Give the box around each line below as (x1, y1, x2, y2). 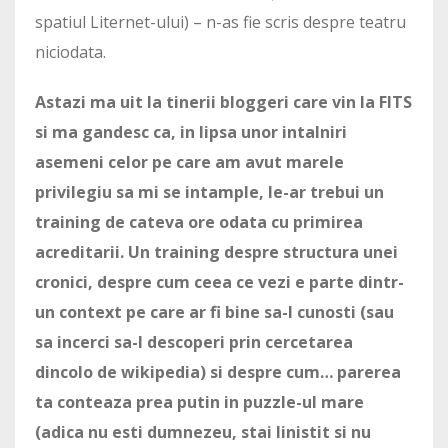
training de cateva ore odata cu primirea (35, 211, 363, 234)
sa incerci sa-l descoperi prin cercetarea (35, 331, 353, 354)
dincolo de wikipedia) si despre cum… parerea (35, 361, 401, 384)
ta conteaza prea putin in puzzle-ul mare (35, 391, 364, 414)
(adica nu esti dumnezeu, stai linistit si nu (35, 421, 371, 444)
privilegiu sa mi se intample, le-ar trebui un (35, 181, 384, 204)
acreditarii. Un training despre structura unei (35, 241, 398, 264)
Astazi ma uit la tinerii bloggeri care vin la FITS (35, 91, 412, 114)
